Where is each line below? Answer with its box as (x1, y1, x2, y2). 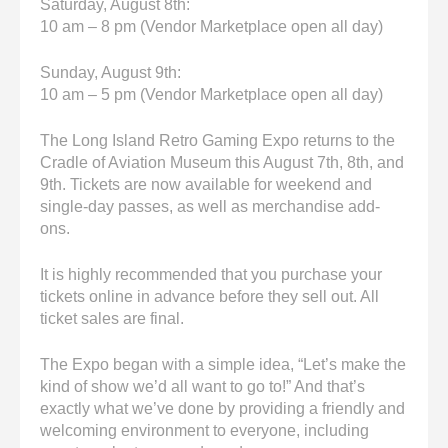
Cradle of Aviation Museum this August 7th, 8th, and (40, 154, 404, 172)
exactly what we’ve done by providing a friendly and (40, 400, 405, 418)
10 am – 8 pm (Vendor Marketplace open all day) (40, 18, 383, 36)
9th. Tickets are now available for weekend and (40, 176, 372, 194)
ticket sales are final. (40, 310, 184, 328)
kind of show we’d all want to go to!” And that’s (40, 378, 365, 396)
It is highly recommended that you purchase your (40, 266, 382, 284)
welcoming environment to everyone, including (40, 422, 369, 440)
